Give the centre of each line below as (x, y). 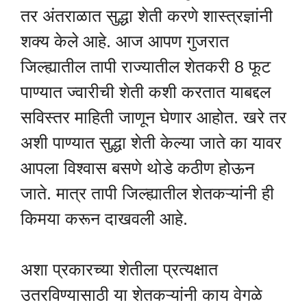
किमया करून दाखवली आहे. (104, 218)
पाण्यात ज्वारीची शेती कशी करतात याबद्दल (146, 91)
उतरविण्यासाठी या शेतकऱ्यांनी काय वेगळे (142, 295)
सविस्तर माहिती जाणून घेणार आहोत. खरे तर (153, 117)
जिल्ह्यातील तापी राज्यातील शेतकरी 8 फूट (146, 66)
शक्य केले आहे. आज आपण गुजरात (125, 41)
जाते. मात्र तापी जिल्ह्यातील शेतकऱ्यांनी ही (147, 193)
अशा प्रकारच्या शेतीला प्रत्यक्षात (119, 270)
